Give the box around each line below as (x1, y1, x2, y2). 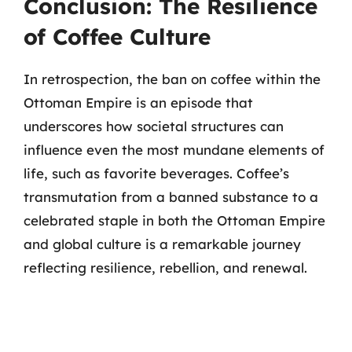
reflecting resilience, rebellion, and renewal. (24, 258, 307, 276)
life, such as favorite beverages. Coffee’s (24, 164, 289, 181)
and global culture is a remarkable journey (24, 235, 301, 252)
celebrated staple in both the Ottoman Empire (24, 211, 325, 229)
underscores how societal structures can (24, 117, 284, 134)
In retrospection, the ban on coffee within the (24, 70, 321, 87)
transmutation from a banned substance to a (24, 188, 318, 205)
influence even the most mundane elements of (24, 141, 324, 158)
